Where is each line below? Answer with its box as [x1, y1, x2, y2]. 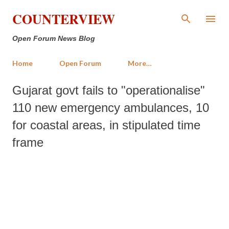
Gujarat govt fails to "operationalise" [12, 83, 205, 97]
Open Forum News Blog [12, 34, 95, 42]
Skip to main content [84, 8, 145, 17]
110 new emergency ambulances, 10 [12, 101, 209, 114]
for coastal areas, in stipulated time [12, 118, 200, 132]
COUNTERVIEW [12, 9, 115, 29]
